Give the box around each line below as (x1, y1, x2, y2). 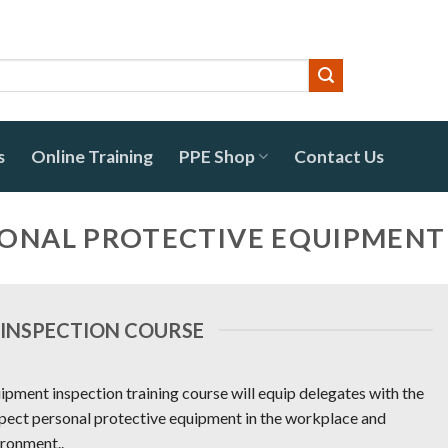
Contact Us (294, 146, 385, 167)
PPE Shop (179, 146, 256, 167)
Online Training (31, 146, 154, 167)
